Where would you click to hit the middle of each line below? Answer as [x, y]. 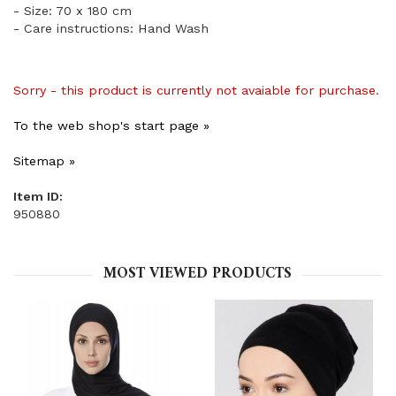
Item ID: [38, 197]
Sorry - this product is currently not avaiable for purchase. [196, 91]
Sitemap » [44, 161]
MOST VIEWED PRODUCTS [198, 274]
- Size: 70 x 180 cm [72, 11]
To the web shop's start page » [111, 126]
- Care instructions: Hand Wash [111, 29]
